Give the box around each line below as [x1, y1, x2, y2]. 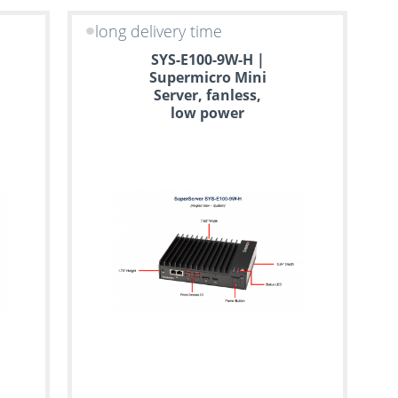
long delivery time [94, 20, 222, 43]
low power [171, 102, 245, 123]
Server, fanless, [154, 84, 262, 105]
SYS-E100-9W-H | [150, 49, 265, 69]
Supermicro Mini [148, 67, 267, 87]
